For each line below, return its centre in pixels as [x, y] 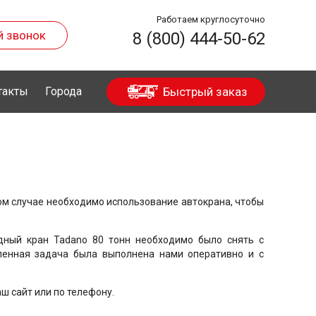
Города [63, 91]
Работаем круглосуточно [211, 19]
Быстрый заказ [205, 92]
